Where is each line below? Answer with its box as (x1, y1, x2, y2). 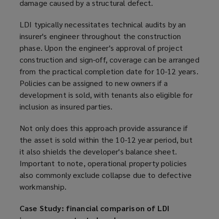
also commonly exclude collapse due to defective (20, 170, 192, 180)
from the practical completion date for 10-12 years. (20, 66, 198, 77)
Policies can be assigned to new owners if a (20, 78, 168, 88)
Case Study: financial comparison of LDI (20, 203, 169, 214)
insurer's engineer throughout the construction (20, 31, 181, 42)
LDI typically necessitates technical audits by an (20, 19, 186, 30)
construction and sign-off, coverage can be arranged (20, 54, 199, 65)
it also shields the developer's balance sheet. (20, 146, 177, 157)
